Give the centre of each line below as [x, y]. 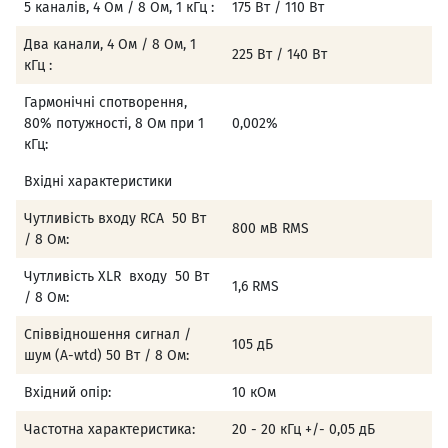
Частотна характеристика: [109, 430]
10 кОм [254, 393]
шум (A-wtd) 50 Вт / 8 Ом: [106, 356]
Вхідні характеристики [98, 182]
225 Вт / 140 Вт [279, 55]
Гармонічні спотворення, [105, 103]
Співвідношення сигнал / [107, 335]
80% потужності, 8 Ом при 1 [114, 124]
